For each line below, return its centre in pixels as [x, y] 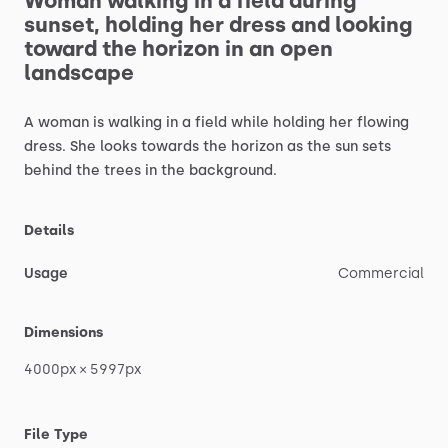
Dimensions [63, 332]
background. [233, 170]
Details [49, 230]
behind [48, 170]
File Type [56, 434]
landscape [79, 72]
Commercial [381, 273]
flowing [383, 122]
